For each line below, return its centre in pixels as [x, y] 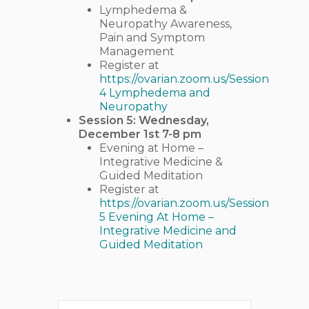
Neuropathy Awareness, [166, 23]
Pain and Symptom [152, 37]
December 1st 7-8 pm [140, 134]
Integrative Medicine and [168, 230]
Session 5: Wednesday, [144, 120]
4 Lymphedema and [155, 92]
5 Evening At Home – [157, 217]
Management [137, 51]
